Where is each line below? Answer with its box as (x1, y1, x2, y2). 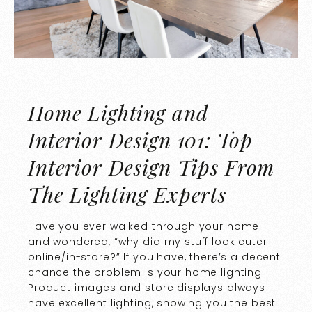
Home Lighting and (28, 99, 208, 127)
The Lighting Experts (28, 180, 226, 209)
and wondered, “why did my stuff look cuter (28, 235, 267, 249)
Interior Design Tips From (28, 153, 275, 182)
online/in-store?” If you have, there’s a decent (28, 250, 281, 265)
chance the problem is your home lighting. (28, 265, 265, 280)
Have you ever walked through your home (28, 219, 260, 234)
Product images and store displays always (28, 281, 265, 295)
